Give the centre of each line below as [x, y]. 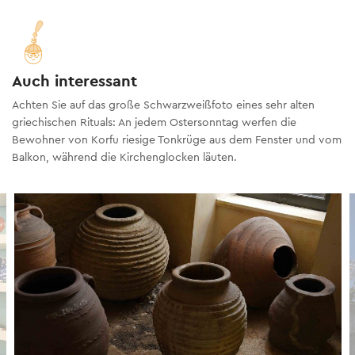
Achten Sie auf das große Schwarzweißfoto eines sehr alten [163, 105]
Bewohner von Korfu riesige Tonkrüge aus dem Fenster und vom [177, 140]
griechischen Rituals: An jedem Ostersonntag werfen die [154, 122]
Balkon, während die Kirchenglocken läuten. [124, 157]
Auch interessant [74, 81]
